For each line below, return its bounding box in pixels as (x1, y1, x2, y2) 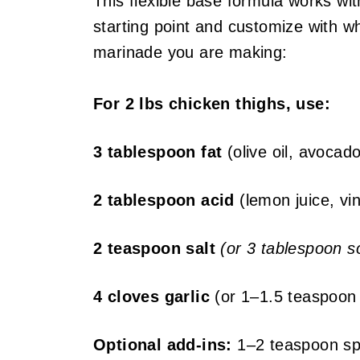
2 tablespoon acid (92, 191, 235, 210)
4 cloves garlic (92, 288, 210, 306)
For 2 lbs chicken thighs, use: (92, 95, 330, 113)
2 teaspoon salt (92, 239, 215, 258)
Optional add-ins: (92, 336, 232, 354)
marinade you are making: (92, 43, 288, 62)
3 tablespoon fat (92, 143, 223, 162)
